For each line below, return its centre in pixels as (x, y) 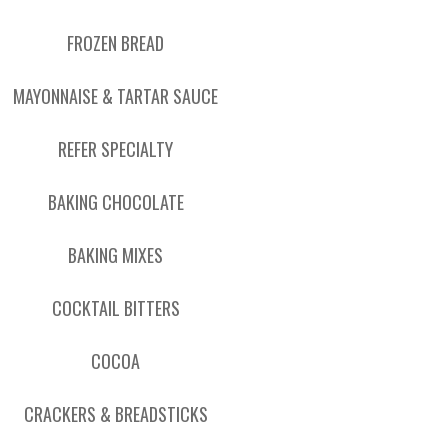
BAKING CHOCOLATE (115, 202)
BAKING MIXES (116, 255)
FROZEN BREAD (116, 43)
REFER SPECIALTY (116, 149)
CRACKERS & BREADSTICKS (115, 414)
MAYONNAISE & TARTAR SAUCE (116, 96)
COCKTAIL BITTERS (115, 308)
